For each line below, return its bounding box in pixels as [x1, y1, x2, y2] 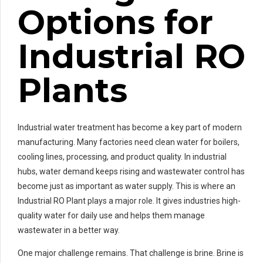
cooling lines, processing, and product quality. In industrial [18, 151, 227, 161]
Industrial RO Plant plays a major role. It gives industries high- [18, 195, 241, 205]
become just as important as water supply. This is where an [18, 181, 235, 191]
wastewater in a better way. [18, 225, 120, 235]
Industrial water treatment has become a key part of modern [18, 122, 242, 132]
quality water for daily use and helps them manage [18, 210, 205, 220]
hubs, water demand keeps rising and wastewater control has [18, 166, 245, 176]
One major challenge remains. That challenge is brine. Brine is [18, 248, 244, 258]
